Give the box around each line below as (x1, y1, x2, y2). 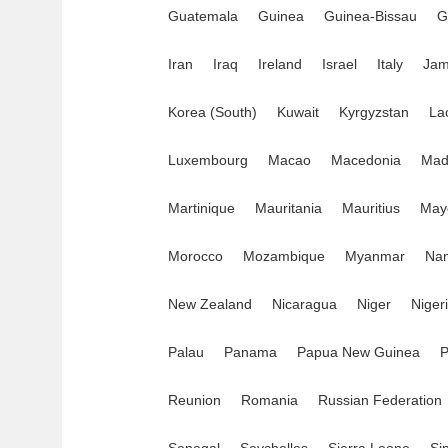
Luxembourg (168, 152, 248, 168)
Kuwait (277, 104, 319, 120)
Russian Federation (318, 392, 442, 408)
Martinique (168, 200, 235, 216)
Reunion (168, 392, 221, 408)
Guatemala (168, 8, 238, 24)
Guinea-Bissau (324, 8, 417, 24)
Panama (224, 344, 277, 360)
